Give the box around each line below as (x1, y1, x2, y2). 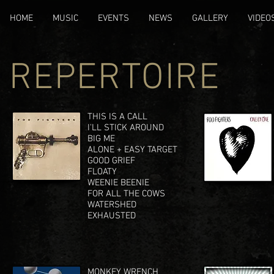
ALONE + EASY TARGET (87, 144, 177, 155)
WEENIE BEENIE (87, 177, 149, 188)
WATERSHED (87, 199, 136, 210)
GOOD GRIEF (87, 155, 135, 166)
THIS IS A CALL (87, 111, 147, 122)
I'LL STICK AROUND (87, 122, 164, 133)
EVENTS (98, 13, 129, 24)
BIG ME (87, 133, 115, 144)
